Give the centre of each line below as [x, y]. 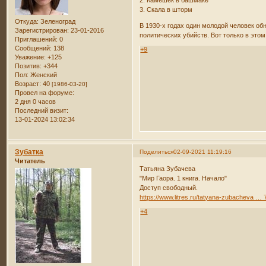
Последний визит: [42, 110]
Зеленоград [57, 21]
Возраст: [28, 83]
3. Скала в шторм [166, 9]
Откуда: [27, 21]
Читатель [30, 161]
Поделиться [157, 151]
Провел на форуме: [45, 92]
